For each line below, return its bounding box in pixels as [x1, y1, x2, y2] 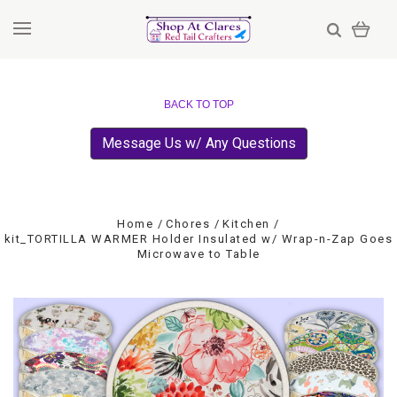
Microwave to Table [136, 247, 261, 261]
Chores [166, 217, 211, 230]
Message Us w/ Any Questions [101, 135, 296, 152]
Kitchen [222, 217, 270, 230]
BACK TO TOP [163, 98, 234, 111]
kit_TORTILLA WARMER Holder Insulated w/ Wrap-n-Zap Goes [4, 232, 393, 245]
